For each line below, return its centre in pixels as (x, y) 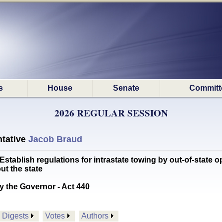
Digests (15, 216)
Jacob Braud (55, 139)
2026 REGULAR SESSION (111, 113)
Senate (126, 88)
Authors (95, 216)
